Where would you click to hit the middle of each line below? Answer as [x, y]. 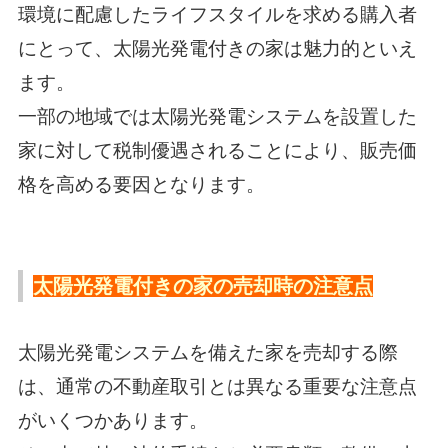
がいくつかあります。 [112, 420]
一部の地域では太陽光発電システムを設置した [217, 116]
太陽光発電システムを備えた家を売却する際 [207, 352]
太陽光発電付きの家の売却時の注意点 [202, 285]
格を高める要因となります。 [141, 184]
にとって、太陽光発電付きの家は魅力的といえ [217, 48]
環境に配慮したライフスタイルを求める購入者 [217, 14]
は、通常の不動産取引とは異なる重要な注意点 [217, 386]
